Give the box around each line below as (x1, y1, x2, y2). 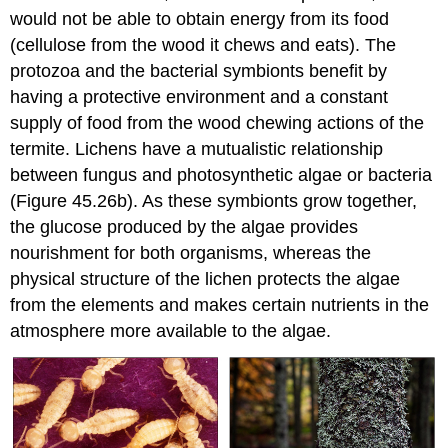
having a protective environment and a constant (10, 87, 389, 108)
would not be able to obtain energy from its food (10, 9, 390, 30)
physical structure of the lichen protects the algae (10, 269, 401, 290)
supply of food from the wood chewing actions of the (10, 113, 425, 134)
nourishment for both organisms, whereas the (10, 243, 372, 264)
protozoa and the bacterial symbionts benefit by (10, 61, 388, 82)
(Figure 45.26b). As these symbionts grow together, (10, 191, 418, 212)
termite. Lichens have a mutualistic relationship (10, 139, 384, 160)
